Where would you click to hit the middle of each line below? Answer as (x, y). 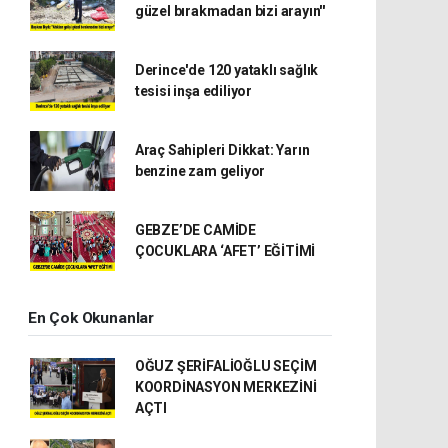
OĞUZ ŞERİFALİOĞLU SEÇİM (225, 366)
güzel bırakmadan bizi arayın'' (230, 11)
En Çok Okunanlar (91, 318)
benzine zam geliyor (200, 171)
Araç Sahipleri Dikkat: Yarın (222, 150)
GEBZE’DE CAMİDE (195, 230)
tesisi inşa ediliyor (193, 91)
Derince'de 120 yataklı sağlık (226, 70)
